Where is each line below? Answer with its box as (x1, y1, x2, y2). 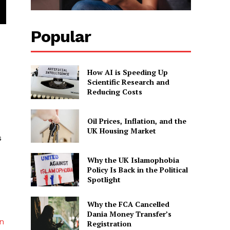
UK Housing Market (87, 126, 156, 136)
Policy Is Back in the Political (87, 165, 188, 175)
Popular (31, 27, 91, 47)
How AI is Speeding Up (87, 67, 168, 78)
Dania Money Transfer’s (87, 208, 171, 219)
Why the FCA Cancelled (87, 199, 169, 209)
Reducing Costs (87, 87, 142, 97)
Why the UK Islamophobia (87, 155, 179, 165)
